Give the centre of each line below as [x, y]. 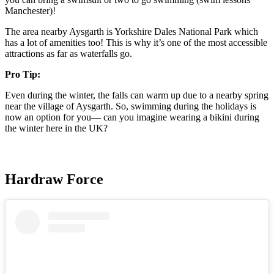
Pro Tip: [23, 75]
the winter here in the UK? [57, 128]
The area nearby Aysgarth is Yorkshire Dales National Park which [131, 32]
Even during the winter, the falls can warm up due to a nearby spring [137, 95]
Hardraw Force [54, 180]
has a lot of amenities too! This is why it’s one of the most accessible [136, 43]
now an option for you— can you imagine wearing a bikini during [132, 117]
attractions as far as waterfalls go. [70, 54]
